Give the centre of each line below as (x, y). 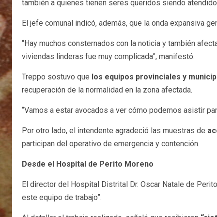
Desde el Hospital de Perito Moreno (88, 164)
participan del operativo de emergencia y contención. (111, 144)
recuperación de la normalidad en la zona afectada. (107, 90)
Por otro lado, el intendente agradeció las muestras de (115, 131)
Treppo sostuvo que (57, 77)
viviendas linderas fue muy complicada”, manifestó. (108, 57)
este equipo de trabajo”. (62, 198)
